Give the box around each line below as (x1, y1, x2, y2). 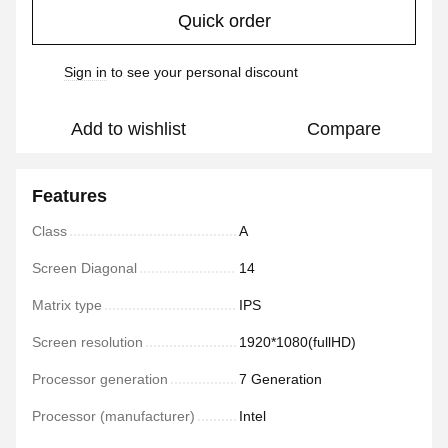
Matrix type (32, 297, 102, 313)
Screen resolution (32, 334, 143, 350)
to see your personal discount (107, 64, 298, 80)
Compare (307, 119, 381, 139)
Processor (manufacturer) (32, 408, 195, 424)
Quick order (177, 10, 271, 31)
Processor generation (32, 371, 168, 387)
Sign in (64, 64, 107, 80)
